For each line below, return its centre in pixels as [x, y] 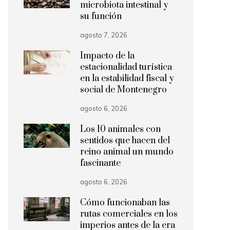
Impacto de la [107, 56]
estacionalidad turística [126, 67]
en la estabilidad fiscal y [127, 79]
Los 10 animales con [120, 129]
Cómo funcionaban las [125, 203]
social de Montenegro [123, 90]
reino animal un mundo [127, 152]
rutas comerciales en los [129, 214]
